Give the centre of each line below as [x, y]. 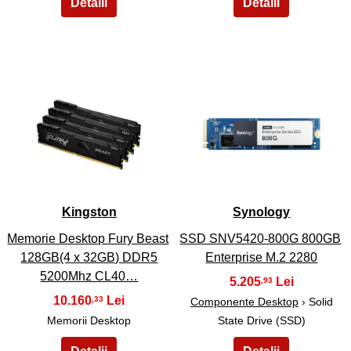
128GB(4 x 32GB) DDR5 [89, 258]
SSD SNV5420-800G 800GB [261, 239]
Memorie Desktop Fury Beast [88, 239]
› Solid [315, 302]
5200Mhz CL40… [89, 277]
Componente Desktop [244, 302]
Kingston [89, 212]
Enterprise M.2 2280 [262, 258]
